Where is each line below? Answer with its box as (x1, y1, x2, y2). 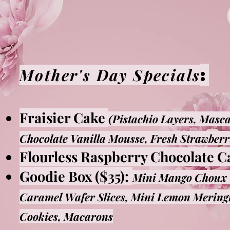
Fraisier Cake (20, 108, 108, 127)
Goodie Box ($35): (20, 166, 129, 185)
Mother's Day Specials (20, 64, 201, 85)
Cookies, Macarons (20, 208, 113, 223)
